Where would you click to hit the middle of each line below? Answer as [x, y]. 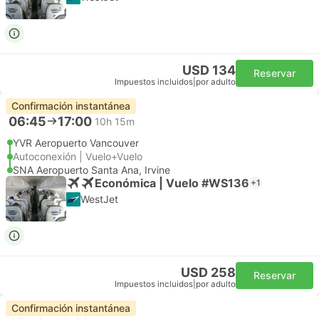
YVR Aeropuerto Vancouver [76, 143]
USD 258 [208, 272]
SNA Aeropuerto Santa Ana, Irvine [91, 170]
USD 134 [209, 70]
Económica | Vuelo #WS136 [172, 183]
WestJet [99, 199]
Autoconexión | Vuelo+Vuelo [78, 156]
